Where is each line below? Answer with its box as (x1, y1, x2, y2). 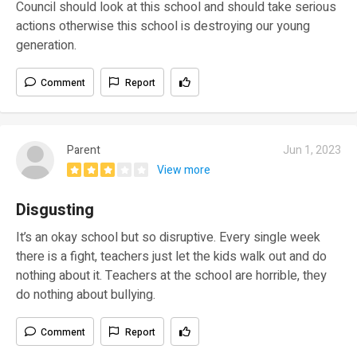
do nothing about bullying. (16, 284, 155, 304)
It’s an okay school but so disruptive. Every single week (16, 227, 320, 247)
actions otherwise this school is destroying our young (16, 16, 310, 36)
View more (157, 161, 210, 178)
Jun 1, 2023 (283, 141, 341, 159)
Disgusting (16, 198, 94, 222)
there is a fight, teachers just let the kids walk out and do (16, 246, 327, 266)
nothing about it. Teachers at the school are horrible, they (16, 265, 327, 285)
